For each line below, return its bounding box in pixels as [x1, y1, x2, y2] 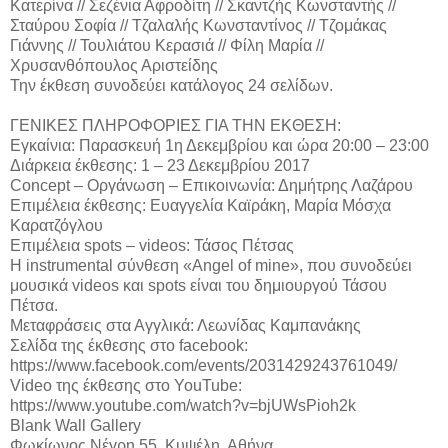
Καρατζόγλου [10, 216, 103, 234]
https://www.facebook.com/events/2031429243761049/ [10, 356, 397, 374]
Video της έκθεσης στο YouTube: [10, 376, 242, 394]
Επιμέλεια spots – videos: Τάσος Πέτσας [10, 236, 294, 254]
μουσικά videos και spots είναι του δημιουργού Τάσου [10, 276, 387, 294]
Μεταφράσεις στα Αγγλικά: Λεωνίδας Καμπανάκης [10, 316, 361, 334]
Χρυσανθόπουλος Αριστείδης [10, 56, 218, 74]
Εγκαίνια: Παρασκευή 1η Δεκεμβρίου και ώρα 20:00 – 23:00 [10, 136, 429, 154]
